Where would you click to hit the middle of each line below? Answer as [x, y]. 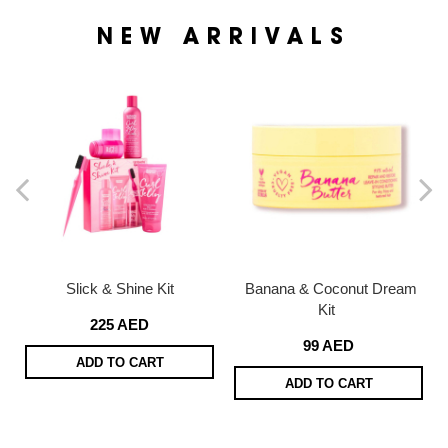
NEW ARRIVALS [224, 37]
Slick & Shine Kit [119, 289]
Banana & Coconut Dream [331, 289]
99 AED [328, 346]
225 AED [119, 325]
